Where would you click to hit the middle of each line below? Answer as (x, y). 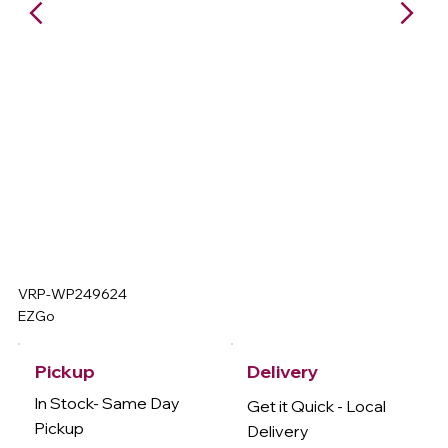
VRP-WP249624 (73, 294)
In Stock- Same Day (107, 403)
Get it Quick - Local (316, 405)
